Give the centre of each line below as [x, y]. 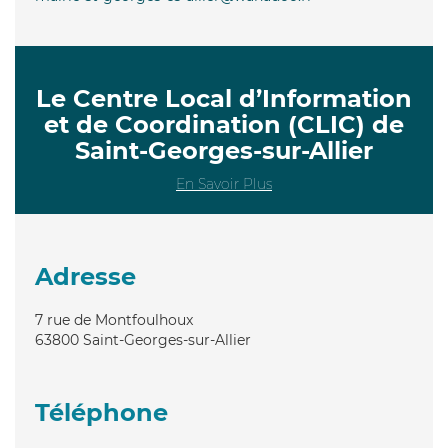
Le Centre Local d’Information [224, 98]
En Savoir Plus [224, 183]
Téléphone [101, 412]
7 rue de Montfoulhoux [114, 319]
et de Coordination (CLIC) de [224, 124]
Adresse [85, 276]
